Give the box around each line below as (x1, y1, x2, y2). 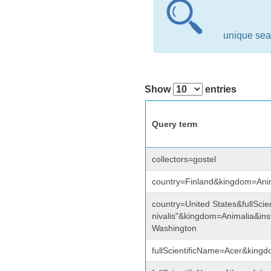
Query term (151, 119, 197, 129)
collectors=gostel (151, 154, 216, 164)
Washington (151, 223, 197, 233)
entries (203, 84, 237, 94)
